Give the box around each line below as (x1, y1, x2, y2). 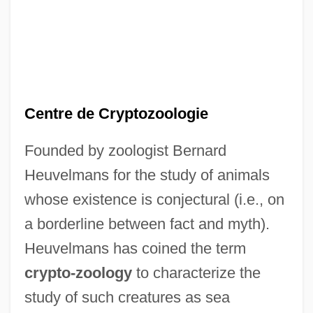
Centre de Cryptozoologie (24, 104, 208, 122)
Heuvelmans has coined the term (24, 239, 246, 257)
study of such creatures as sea (24, 288, 230, 306)
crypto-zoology (24, 263, 132, 282)
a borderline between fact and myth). (24, 214, 270, 233)
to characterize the (131, 263, 261, 282)
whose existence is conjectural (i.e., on (24, 190, 284, 208)
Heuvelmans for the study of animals (24, 166, 270, 184)
